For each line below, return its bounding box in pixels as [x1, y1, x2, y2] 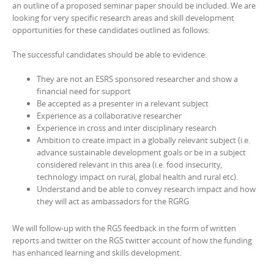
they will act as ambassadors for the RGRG [37, 196, 189, 207]
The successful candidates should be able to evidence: [12, 49, 207, 60]
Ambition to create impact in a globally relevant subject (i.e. [37, 135, 250, 146]
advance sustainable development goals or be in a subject [37, 147, 246, 158]
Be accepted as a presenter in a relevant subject [37, 98, 209, 109]
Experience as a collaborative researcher [37, 110, 182, 121]
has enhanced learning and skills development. [12, 247, 183, 258]
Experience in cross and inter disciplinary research [37, 122, 217, 133]
